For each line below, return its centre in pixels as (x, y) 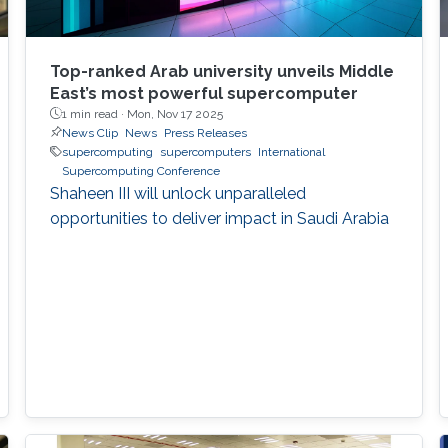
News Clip (89, 132)
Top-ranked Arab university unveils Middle (221, 71)
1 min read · (94, 113)
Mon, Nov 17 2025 (174, 113)
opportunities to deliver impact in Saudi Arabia (219, 218)
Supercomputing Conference (140, 170)
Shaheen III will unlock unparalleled (177, 193)
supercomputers (205, 151)
